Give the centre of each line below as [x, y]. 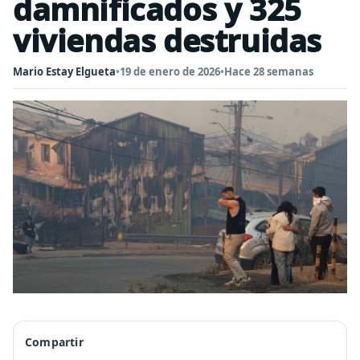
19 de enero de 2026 [170, 72]
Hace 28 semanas [269, 72]
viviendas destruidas [168, 40]
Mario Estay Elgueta [64, 72]
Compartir [54, 342]
